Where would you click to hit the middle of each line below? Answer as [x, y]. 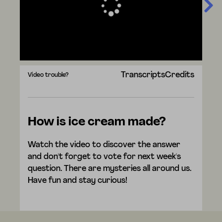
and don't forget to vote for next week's [105, 157]
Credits [179, 76]
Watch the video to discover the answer [104, 145]
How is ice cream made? [97, 123]
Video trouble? [48, 76]
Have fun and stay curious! [78, 181]
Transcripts [143, 76]
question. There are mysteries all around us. [110, 169]
